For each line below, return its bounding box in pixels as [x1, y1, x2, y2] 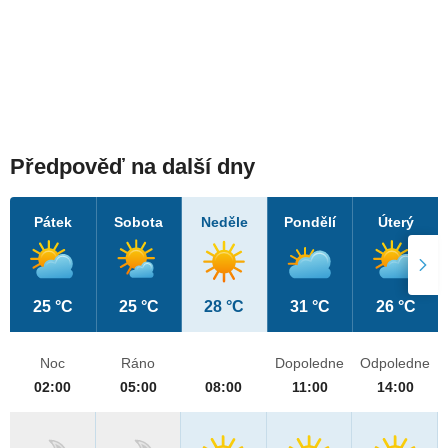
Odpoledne [360, 355, 431, 372]
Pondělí [284, 214, 337, 231]
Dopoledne [275, 355, 345, 372]
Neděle [200, 214, 248, 231]
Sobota [114, 214, 164, 231]
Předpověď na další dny [10, 154, 255, 180]
